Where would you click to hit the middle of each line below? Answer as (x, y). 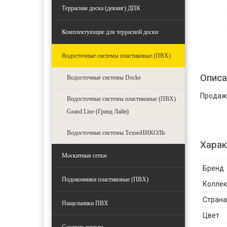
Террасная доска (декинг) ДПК (101, 8)
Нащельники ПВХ (85, 203)
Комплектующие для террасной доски (110, 32)
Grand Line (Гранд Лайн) (98, 112)
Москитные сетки (84, 156)
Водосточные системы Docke (104, 78)
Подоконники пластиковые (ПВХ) (105, 180)
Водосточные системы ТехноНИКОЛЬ (116, 133)
